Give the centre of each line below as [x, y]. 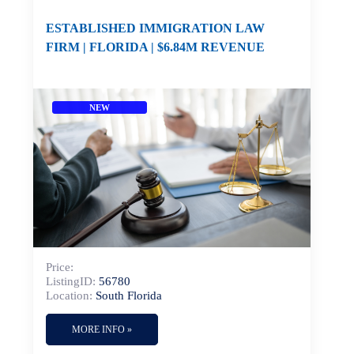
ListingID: [71, 281]
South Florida [129, 295]
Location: [69, 295]
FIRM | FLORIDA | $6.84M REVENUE [155, 47]
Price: [60, 267]
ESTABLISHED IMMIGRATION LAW [155, 28]
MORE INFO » [102, 329]
